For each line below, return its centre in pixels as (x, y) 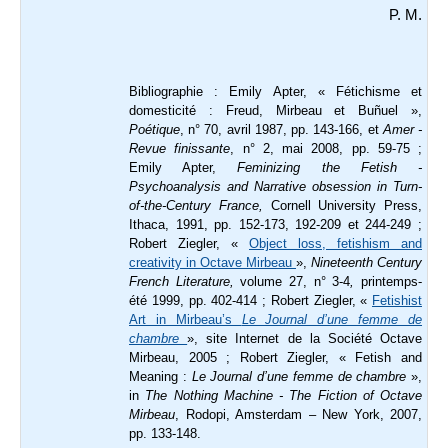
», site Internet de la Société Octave (305, 339)
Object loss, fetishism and (335, 244)
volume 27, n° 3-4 (292, 282)
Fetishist (397, 301)
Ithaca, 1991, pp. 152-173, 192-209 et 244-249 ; (275, 225)
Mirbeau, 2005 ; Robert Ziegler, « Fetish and (275, 358)
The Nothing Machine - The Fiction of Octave (283, 396)
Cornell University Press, (346, 206)
